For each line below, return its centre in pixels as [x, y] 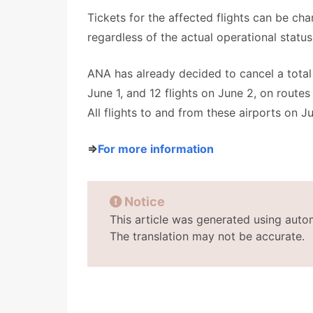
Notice [145, 202]
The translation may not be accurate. [207, 236]
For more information [156, 149]
